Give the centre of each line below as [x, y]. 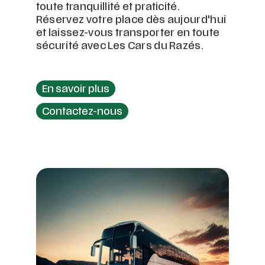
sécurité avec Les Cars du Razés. [120, 47]
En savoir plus [75, 90]
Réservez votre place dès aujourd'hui [131, 21]
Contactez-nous [82, 113]
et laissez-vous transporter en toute [128, 34]
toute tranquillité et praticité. [108, 8]
